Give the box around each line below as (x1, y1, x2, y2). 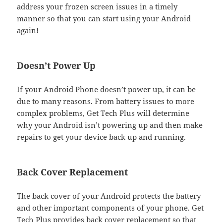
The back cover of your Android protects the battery (17, 191, 201, 201)
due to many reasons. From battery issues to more (17, 96, 195, 107)
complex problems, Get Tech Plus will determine (17, 108, 190, 118)
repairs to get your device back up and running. (17, 132, 186, 142)
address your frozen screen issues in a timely (17, 1, 178, 12)
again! (17, 25, 39, 36)
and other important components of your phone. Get (17, 203, 204, 213)
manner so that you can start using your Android (17, 13, 191, 24)
